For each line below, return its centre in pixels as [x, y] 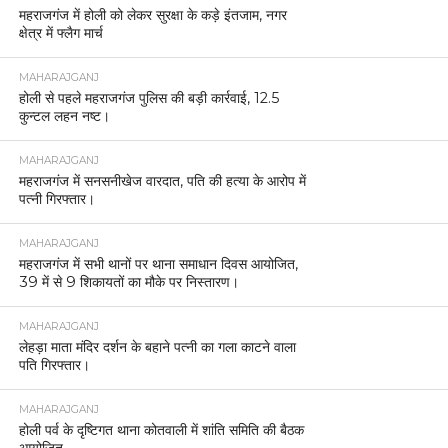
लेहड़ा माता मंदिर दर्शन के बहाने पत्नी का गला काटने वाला [157, 346]
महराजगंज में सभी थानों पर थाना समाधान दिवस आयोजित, [158, 263]
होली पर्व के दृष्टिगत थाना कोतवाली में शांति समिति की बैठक [161, 429]
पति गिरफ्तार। [54, 364]
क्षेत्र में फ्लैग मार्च [60, 32]
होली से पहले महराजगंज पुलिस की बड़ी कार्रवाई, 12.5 [148, 97]
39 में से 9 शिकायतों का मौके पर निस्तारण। [128, 281]
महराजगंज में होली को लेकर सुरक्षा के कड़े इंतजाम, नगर [152, 14]
